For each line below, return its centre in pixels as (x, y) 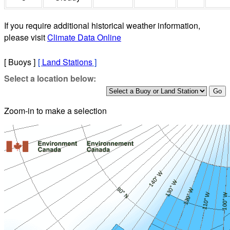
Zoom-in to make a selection (55, 110)
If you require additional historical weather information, (102, 25)
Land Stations (67, 62)
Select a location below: (50, 78)
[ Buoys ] (20, 62)
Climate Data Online (84, 37)
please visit (26, 37)
